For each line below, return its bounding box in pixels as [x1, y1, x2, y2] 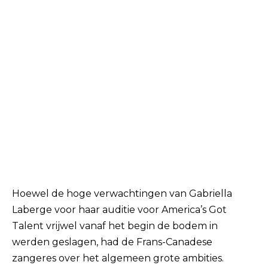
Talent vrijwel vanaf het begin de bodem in [12, 220, 218, 232]
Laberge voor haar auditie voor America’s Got [12, 203, 227, 215]
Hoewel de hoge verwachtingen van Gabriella [12, 187, 232, 199]
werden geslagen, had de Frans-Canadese [12, 236, 212, 248]
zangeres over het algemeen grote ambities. [12, 252, 224, 264]
